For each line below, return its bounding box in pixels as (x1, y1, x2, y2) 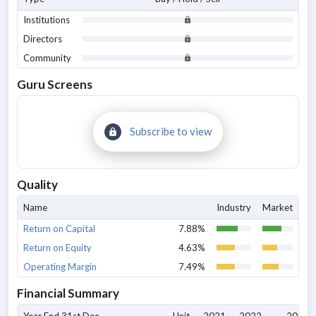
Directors (23, 33, 62, 44)
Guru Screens (17, 77, 92, 92)
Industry (217, 202, 251, 213)
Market (262, 202, 293, 213)
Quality (17, 177, 58, 192)
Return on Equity (23, 242, 92, 253)
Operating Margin (23, 261, 97, 272)
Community (23, 52, 71, 63)
